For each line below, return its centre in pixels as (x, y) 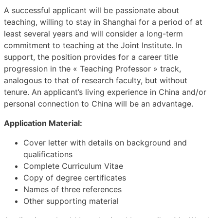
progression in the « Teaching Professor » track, (92, 68)
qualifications (48, 154)
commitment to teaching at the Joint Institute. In (93, 45)
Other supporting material (71, 201)
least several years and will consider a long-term (93, 33)
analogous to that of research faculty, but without (96, 80)
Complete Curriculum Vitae (73, 166)
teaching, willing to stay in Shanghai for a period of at (103, 22)
